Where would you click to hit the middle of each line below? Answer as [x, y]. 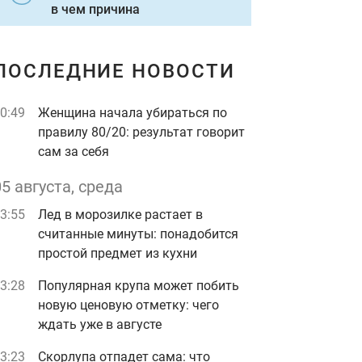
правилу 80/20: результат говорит [141, 132]
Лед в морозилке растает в [120, 215]
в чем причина [95, 9]
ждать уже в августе [100, 324]
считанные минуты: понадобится [138, 234]
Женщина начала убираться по [133, 113]
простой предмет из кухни [118, 253]
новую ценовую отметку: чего [128, 305]
